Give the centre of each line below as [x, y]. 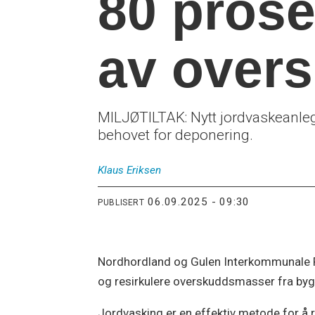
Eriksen [144, 170]
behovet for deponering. [176, 135]
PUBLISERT [121, 203]
